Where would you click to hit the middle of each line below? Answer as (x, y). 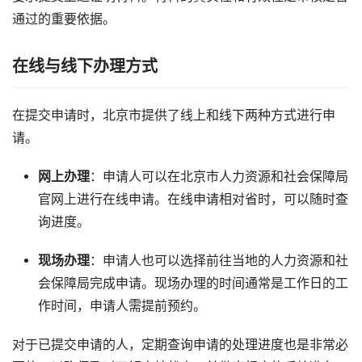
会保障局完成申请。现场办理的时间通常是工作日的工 (193, 284)
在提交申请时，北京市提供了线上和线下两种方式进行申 (174, 116)
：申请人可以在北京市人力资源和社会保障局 (219, 177)
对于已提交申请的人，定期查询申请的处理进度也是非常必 (180, 345)
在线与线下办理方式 (85, 67)
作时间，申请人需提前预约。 (122, 306)
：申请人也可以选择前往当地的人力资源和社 (219, 261)
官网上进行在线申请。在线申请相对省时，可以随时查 (193, 200)
